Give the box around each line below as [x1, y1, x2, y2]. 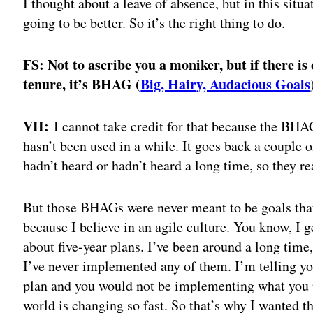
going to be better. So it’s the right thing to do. [23, 13, 286, 32]
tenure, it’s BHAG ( [23, 73, 141, 94]
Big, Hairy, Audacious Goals [140, 73, 311, 94]
